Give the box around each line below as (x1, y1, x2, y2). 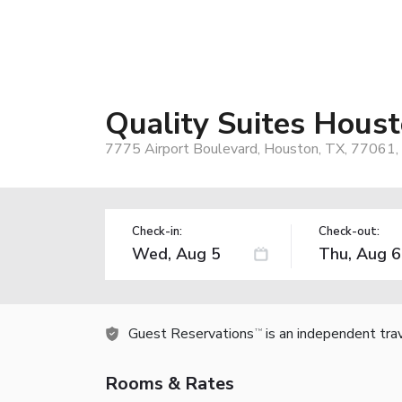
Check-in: (132, 223, 182, 240)
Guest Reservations (128, 323, 254, 344)
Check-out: (318, 223, 380, 240)
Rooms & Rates (105, 371, 234, 396)
